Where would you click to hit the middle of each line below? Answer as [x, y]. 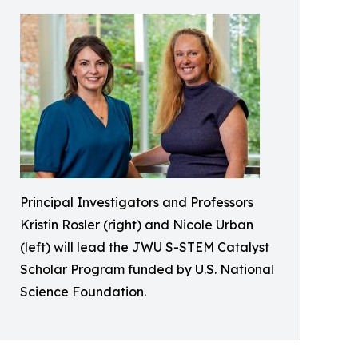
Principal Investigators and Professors [137, 202]
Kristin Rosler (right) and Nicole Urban [137, 225]
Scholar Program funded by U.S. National [147, 269]
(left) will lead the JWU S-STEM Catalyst [145, 247]
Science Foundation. [83, 292]
